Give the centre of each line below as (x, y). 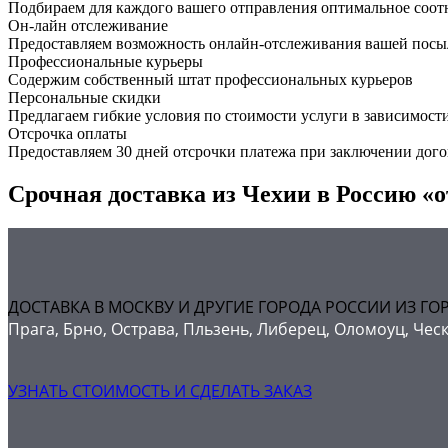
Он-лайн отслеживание (88, 25)
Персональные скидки (84, 97)
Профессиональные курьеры (105, 61)
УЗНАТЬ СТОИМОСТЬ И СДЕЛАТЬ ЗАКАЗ (160, 391)
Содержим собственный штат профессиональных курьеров (210, 79)
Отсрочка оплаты (67, 133)
